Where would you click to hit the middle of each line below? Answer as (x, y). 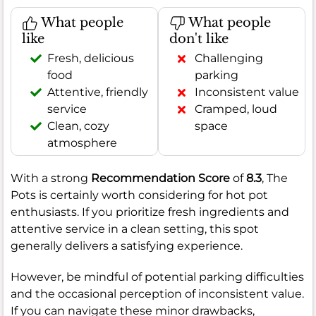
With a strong (51, 178)
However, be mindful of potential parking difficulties (157, 277)
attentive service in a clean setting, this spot (135, 229)
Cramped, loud (236, 109)
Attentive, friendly (98, 92)
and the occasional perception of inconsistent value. (157, 294)
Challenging (229, 59)
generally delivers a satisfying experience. (127, 246)
